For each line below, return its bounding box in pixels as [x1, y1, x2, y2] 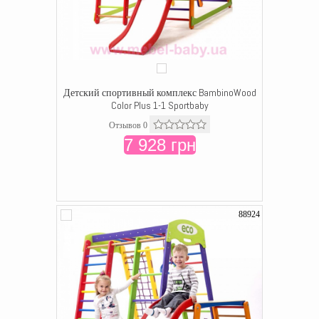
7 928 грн [123, 135, 196, 155]
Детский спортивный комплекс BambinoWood [63, 86, 256, 99]
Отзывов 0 [109, 120, 147, 130]
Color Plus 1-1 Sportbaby [110, 99, 209, 112]
